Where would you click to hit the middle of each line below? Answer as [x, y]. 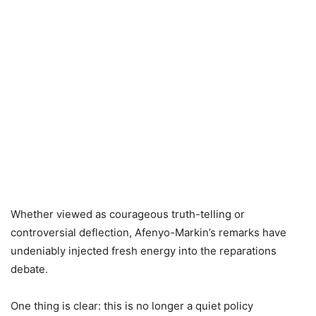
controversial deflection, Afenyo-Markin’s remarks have [148, 233]
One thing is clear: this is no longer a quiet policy [132, 306]
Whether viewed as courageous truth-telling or [128, 214]
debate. [29, 269]
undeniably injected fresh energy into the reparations [144, 251]
